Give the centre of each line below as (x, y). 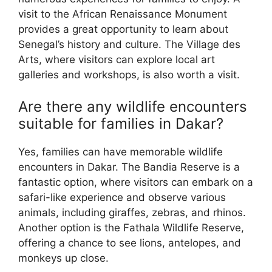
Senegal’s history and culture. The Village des (129, 45)
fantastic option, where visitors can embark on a (136, 182)
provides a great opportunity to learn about (123, 29)
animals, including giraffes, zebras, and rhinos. (132, 212)
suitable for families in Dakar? (121, 123)
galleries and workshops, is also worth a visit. (129, 75)
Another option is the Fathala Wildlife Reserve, (131, 227)
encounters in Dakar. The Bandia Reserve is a (129, 167)
